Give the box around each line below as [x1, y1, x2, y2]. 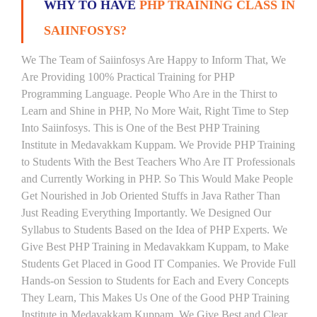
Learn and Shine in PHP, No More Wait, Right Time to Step [21, 105, 289, 117]
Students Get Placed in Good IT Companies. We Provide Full [21, 258, 296, 270]
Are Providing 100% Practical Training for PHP [21, 71, 234, 83]
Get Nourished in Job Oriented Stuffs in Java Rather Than [21, 190, 280, 202]
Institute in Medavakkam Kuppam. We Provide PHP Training [21, 139, 295, 151]
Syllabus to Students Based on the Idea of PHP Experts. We [21, 224, 287, 236]
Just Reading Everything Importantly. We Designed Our [21, 207, 271, 219]
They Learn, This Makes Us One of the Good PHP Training [21, 292, 289, 304]
